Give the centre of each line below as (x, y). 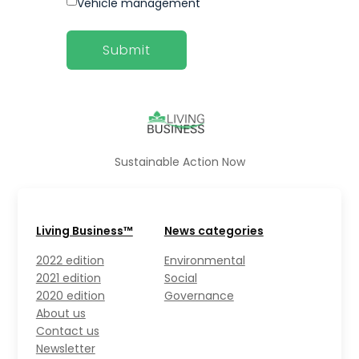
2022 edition (70, 260)
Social (180, 278)
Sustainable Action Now (179, 162)
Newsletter (65, 348)
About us (61, 313)
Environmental (204, 260)
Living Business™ (84, 230)
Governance (199, 295)
